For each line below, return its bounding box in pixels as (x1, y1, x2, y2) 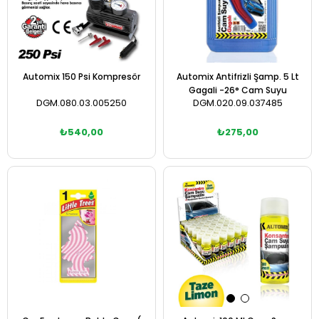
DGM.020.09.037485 (192, 97, 283, 109)
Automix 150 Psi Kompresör (23, 70, 140, 83)
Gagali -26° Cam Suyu (188, 84, 287, 96)
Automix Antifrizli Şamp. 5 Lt (176, 70, 299, 83)
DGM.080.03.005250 (36, 97, 127, 109)
